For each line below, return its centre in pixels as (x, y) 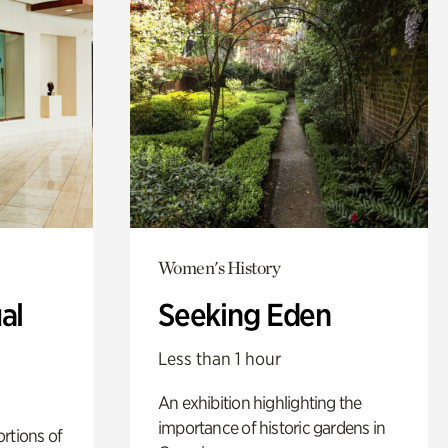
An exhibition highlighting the (259, 402)
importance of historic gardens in (271, 427)
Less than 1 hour (219, 358)
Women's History (219, 267)
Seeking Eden (244, 314)
